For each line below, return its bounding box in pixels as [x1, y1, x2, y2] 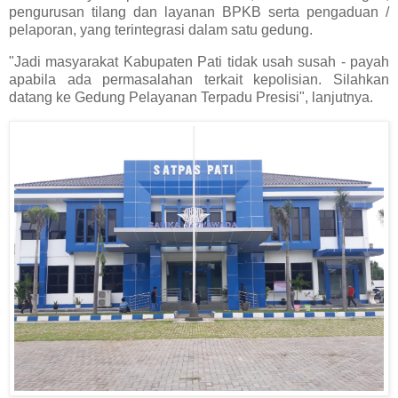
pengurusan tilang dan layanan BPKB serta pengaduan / [9, 4, 389, 20]
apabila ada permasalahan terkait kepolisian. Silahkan [9, 71, 389, 87]
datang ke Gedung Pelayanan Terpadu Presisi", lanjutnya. [9, 89, 373, 105]
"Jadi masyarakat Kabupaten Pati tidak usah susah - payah [9, 53, 389, 69]
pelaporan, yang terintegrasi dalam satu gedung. [9, 21, 313, 37]
